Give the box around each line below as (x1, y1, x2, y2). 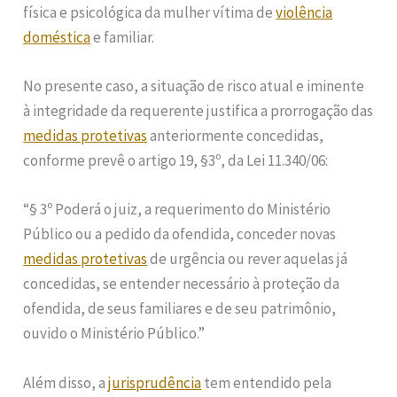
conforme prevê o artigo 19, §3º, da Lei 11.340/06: (23, 151, 329, 171)
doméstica (23, 27, 91, 48)
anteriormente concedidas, (147, 126, 324, 146)
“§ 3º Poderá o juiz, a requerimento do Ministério (23, 199, 331, 220)
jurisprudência (108, 372, 202, 393)
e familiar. (90, 27, 155, 48)
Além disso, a (23, 372, 109, 393)
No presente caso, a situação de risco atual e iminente (23, 76, 365, 97)
